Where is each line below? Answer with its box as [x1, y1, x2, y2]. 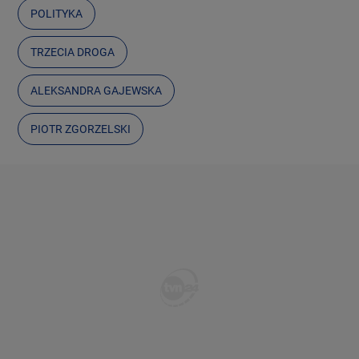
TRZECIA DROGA [30, 45, 115, 58]
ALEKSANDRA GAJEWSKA [30, 83, 163, 97]
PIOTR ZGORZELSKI [30, 122, 131, 135]
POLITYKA [30, 6, 83, 20]
